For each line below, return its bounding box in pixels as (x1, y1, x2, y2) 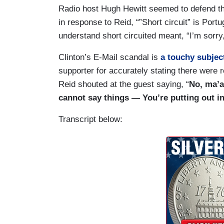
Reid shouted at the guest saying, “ (58, 79, 189, 89)
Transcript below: (58, 114, 125, 124)
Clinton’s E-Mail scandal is (58, 52, 160, 62)
